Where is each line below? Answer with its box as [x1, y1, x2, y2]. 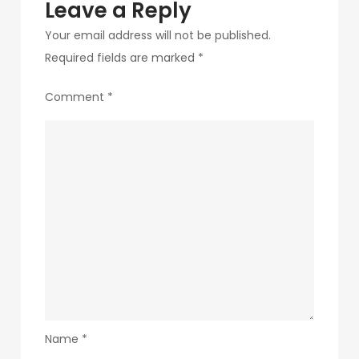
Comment [45, 89, 108, 105]
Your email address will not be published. [45, 27, 272, 43]
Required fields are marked [45, 50, 199, 66]
